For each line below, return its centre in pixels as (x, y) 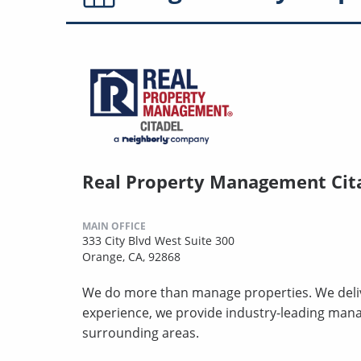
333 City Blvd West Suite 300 (158, 240)
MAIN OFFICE (114, 226)
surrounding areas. (141, 332)
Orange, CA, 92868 (131, 256)
